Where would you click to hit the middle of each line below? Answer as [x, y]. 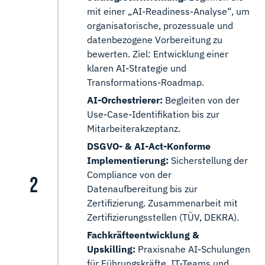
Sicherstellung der [209, 160]
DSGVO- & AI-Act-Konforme [149, 146]
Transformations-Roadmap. [146, 82]
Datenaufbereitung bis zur [142, 188]
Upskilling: [112, 249]
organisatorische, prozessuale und [160, 25]
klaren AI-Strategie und [137, 68]
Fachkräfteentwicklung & [143, 235]
